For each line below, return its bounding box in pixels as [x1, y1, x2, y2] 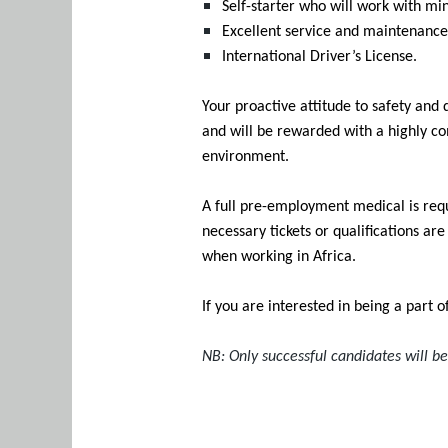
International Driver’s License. [222, 49, 417, 65]
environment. [202, 149, 289, 165]
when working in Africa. [202, 249, 356, 265]
